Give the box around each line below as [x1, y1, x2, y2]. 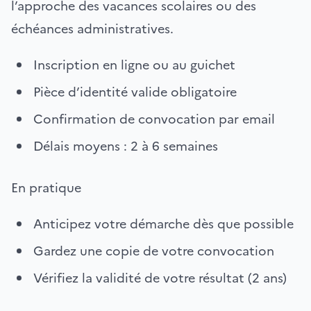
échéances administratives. [11, 19, 174, 38]
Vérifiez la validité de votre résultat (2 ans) [33, 268, 287, 287]
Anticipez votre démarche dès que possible [33, 214, 294, 233]
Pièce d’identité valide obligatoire [33, 82, 237, 101]
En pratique [11, 178, 81, 197]
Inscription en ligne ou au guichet [33, 55, 235, 74]
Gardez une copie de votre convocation [33, 241, 274, 260]
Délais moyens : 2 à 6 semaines [33, 136, 218, 155]
